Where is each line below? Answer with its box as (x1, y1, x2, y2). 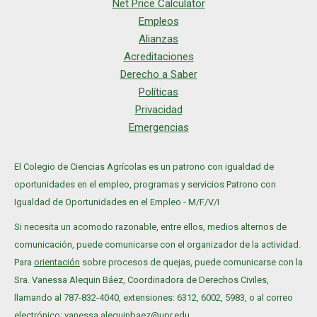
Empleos (138, 15, 179, 28)
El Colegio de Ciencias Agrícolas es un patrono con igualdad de (14, 161, 274, 173)
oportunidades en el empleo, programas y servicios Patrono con (14, 179, 276, 190)
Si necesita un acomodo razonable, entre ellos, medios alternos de (14, 221, 287, 233)
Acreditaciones (123, 50, 194, 64)
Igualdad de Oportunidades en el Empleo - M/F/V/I (14, 197, 219, 208)
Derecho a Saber (120, 68, 197, 81)
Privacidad (134, 103, 183, 117)
